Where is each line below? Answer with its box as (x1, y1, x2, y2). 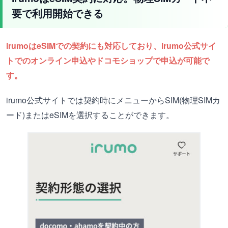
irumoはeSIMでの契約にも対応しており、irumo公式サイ (6, 40, 216, 52)
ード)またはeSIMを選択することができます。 (6, 109, 174, 121)
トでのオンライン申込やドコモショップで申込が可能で (6, 54, 210, 67)
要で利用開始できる (12, 6, 103, 21)
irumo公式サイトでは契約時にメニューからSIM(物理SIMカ (6, 94, 220, 106)
